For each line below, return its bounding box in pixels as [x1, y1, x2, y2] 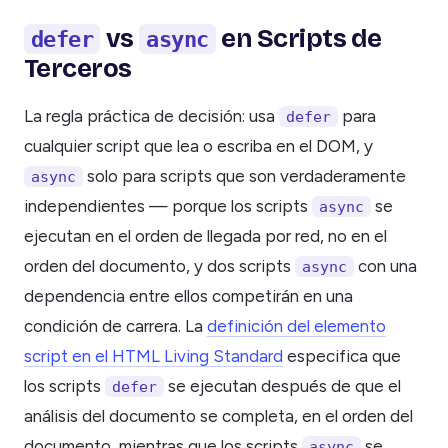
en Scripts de [215, 22, 382, 54]
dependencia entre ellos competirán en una [24, 286, 353, 307]
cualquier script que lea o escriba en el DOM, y [24, 136, 373, 157]
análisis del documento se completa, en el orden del [24, 406, 413, 427]
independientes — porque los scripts [24, 196, 312, 217]
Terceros [24, 52, 132, 84]
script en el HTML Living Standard [24, 346, 283, 367]
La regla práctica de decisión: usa [24, 106, 279, 127]
